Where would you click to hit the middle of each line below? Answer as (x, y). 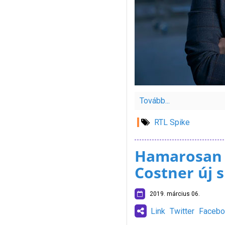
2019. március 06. (172, 194)
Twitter (182, 211)
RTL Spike (172, 122)
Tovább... (154, 101)
